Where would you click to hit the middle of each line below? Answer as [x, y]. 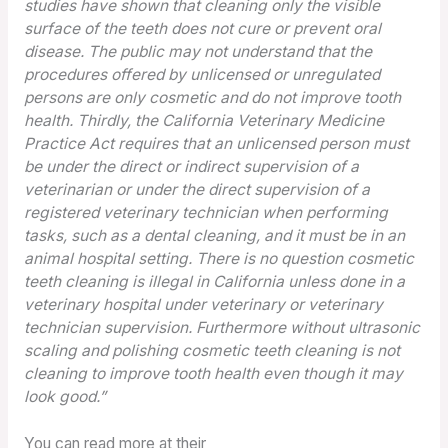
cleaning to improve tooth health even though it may [213, 373]
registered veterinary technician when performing [205, 212]
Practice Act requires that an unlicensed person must [216, 143]
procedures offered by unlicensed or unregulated [201, 74]
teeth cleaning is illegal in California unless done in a [214, 281]
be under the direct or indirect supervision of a [191, 166]
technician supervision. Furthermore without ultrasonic [221, 327]
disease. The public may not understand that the [197, 51]
